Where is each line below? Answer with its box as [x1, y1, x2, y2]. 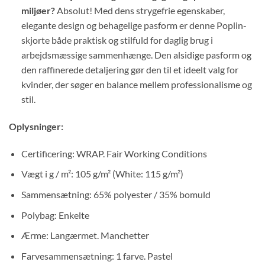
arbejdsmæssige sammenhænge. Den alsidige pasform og [21, 49, 251, 61]
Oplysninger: [9, 120, 63, 132]
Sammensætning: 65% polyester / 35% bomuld [21, 188, 211, 200]
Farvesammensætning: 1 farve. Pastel [21, 250, 173, 261]
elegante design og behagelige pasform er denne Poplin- [21, 20, 247, 31]
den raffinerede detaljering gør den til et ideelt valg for [21, 64, 238, 76]
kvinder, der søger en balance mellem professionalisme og [21, 79, 252, 91]
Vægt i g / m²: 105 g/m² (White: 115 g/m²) [21, 168, 183, 180]
